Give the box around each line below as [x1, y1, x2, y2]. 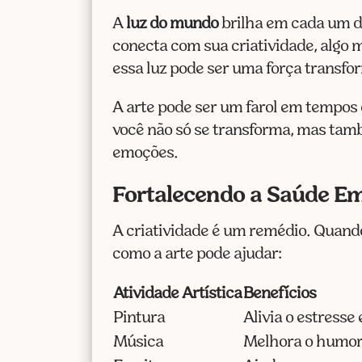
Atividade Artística [113, 285, 242, 302]
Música [113, 334, 164, 351]
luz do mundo [126, 15, 219, 32]
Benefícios [243, 285, 317, 302]
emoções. [112, 145, 179, 162]
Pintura [113, 309, 166, 326]
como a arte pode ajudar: [112, 246, 282, 263]
